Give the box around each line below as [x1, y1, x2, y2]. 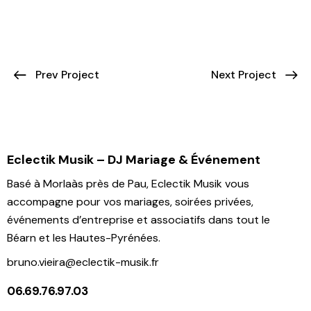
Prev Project [35, 67, 99, 83]
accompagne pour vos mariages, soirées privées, [7, 194, 253, 209]
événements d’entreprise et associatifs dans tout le [7, 212, 270, 227]
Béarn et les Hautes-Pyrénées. [7, 230, 160, 245]
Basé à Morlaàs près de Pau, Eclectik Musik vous [7, 176, 249, 191]
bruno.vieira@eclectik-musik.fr [7, 255, 159, 270]
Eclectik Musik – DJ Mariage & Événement [7, 151, 260, 168]
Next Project [211, 67, 276, 83]
